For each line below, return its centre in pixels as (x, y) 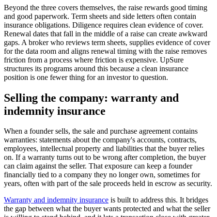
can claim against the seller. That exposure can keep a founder (98, 166)
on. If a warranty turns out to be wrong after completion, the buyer (105, 157)
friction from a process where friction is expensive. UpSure (94, 60)
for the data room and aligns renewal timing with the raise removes (105, 51)
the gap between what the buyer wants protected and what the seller (107, 209)
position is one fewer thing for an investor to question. (86, 77)
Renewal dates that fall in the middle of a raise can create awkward (106, 33)
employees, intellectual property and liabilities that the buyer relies (104, 149)
